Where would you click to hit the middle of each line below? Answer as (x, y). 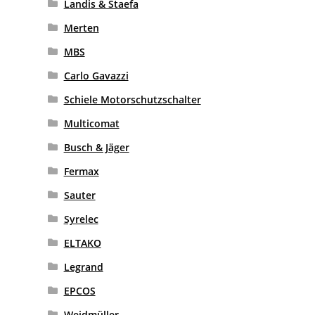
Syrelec (81, 219)
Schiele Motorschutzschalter (132, 99)
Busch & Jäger (96, 147)
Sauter (79, 195)
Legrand (83, 266)
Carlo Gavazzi (96, 75)
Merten (81, 27)
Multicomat (91, 123)
